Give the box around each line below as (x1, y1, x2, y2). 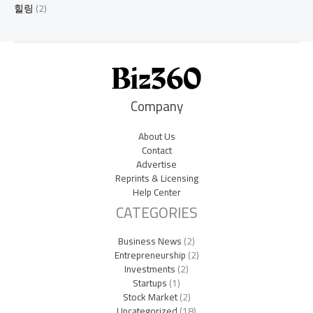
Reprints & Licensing (115, 169, 198, 188)
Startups (133, 274, 167, 293)
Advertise (136, 155, 177, 174)
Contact (141, 141, 172, 160)
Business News (118, 232, 182, 251)
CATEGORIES (115, 199, 198, 227)
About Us (138, 127, 175, 146)
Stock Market (122, 288, 177, 307)
